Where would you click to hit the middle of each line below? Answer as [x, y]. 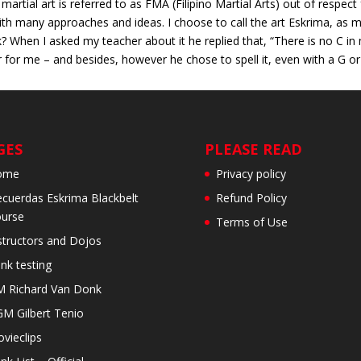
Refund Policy [251, 198]
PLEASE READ [253, 149]
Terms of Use [251, 222]
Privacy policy [251, 174]
